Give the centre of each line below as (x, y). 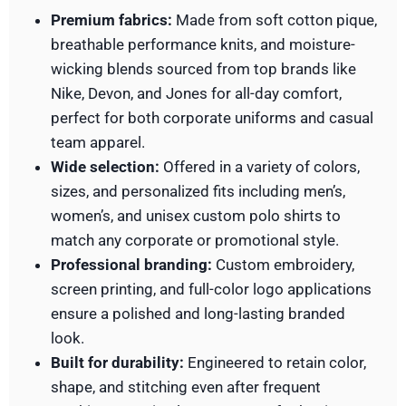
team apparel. (97, 143)
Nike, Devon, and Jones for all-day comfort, (196, 94)
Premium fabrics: (111, 20)
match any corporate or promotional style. (194, 241)
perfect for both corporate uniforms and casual (212, 118)
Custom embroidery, (283, 265)
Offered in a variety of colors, (259, 167)
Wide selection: (105, 167)
